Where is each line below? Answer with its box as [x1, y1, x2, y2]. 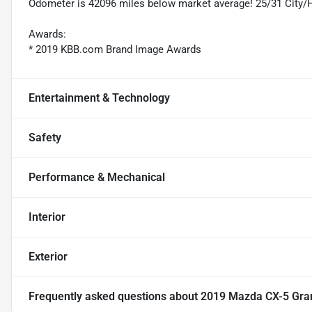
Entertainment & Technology [29, 91, 170, 105]
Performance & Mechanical [29, 171, 165, 185]
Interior [29, 210, 65, 224]
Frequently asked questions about [29, 290, 201, 304]
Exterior [29, 250, 68, 264]
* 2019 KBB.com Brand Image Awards [29, 43, 201, 56]
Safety [29, 131, 61, 145]
